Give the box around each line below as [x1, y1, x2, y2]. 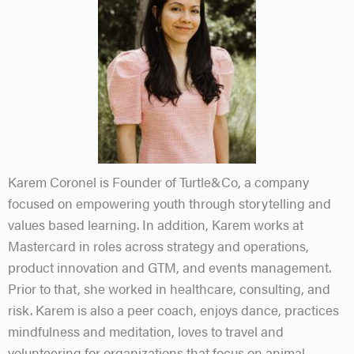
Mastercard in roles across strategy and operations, [8, 235, 309, 255]
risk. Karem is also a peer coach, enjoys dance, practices [8, 299, 339, 319]
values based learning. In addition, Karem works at [8, 214, 303, 234]
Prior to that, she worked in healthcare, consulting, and [8, 278, 330, 298]
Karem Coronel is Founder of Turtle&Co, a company [8, 171, 309, 191]
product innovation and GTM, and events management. [8, 257, 331, 277]
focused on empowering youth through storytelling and [8, 193, 331, 213]
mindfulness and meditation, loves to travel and [8, 321, 284, 341]
